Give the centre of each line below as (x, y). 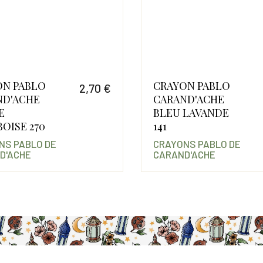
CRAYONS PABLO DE (197, 144)
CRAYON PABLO (191, 86)
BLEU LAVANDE (191, 113)
